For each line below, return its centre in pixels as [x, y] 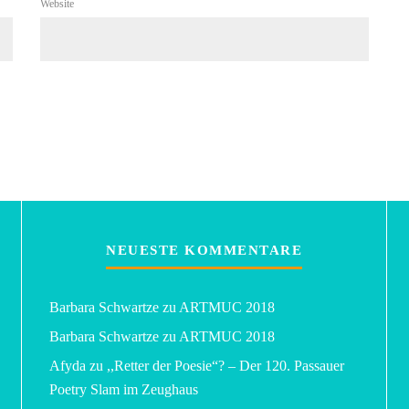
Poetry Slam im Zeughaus [124, 389]
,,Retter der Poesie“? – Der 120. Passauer [225, 365]
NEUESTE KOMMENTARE [204, 250]
